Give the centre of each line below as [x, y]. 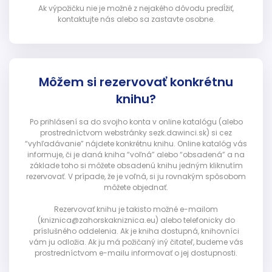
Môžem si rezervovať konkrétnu [136, 82]
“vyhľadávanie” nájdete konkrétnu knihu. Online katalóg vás [136, 144]
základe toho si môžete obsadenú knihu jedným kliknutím [136, 166]
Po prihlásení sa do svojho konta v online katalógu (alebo [136, 122]
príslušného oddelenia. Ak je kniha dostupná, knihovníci [136, 231]
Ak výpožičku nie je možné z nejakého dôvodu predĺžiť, [136, 8]
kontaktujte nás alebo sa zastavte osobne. [136, 19]
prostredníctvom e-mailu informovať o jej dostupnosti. [136, 253]
